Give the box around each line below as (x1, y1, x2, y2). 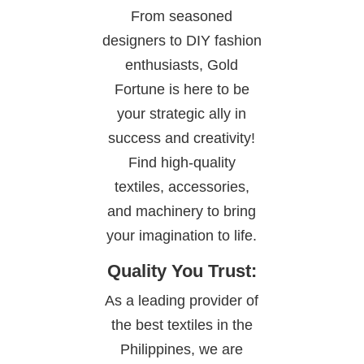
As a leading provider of (105, 292, 259, 310)
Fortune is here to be (114, 81, 249, 98)
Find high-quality (128, 154, 236, 171)
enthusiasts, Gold (125, 57, 239, 74)
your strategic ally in (117, 106, 247, 123)
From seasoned (131, 8, 233, 25)
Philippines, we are (120, 341, 244, 358)
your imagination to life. (106, 227, 258, 245)
